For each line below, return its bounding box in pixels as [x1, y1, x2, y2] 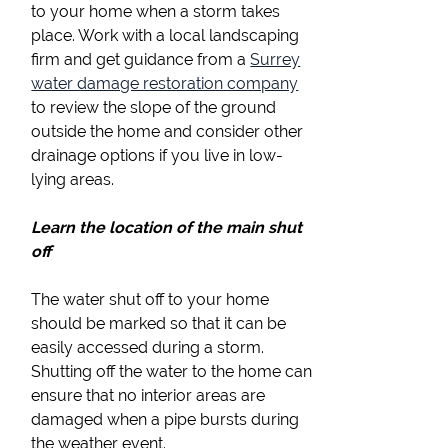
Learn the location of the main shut [31, 218, 303, 237]
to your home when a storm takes [31, 2, 281, 21]
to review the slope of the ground [31, 98, 277, 117]
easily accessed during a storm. [31, 338, 265, 357]
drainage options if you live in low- [31, 146, 284, 165]
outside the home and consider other [31, 122, 304, 141]
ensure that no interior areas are [31, 386, 266, 405]
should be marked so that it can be [31, 314, 287, 333]
